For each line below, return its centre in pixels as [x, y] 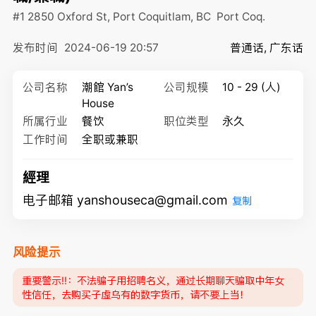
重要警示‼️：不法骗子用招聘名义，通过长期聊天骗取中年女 [153, 280]
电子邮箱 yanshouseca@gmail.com [126, 200]
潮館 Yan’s [107, 87]
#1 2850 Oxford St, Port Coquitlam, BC [114, 17]
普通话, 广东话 [267, 48]
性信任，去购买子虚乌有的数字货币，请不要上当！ [136, 294]
